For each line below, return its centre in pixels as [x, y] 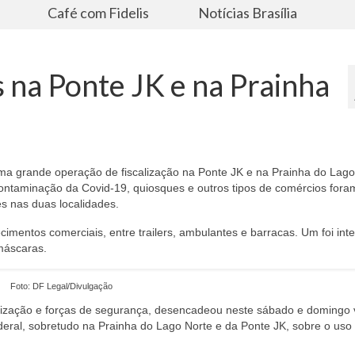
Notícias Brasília [247, 12]
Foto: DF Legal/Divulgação [62, 286]
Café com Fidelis [99, 12]
